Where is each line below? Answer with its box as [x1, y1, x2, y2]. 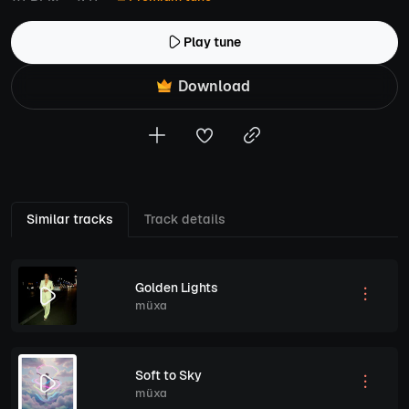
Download [173, 77, 250, 96]
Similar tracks [26, 211, 113, 227]
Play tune [184, 34, 241, 50]
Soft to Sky [135, 366, 202, 383]
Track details [144, 211, 225, 227]
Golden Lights [135, 278, 218, 296]
